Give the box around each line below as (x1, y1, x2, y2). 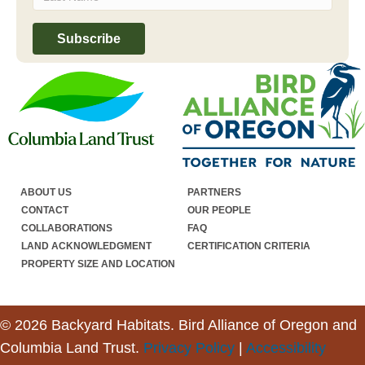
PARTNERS (187, 186, 241, 198)
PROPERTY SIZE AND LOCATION (21, 257, 175, 270)
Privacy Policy (143, 339, 235, 356)
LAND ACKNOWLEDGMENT (21, 240, 152, 252)
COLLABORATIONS (21, 222, 112, 234)
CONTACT (21, 204, 68, 216)
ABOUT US (20, 186, 72, 198)
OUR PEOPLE (187, 204, 251, 216)
